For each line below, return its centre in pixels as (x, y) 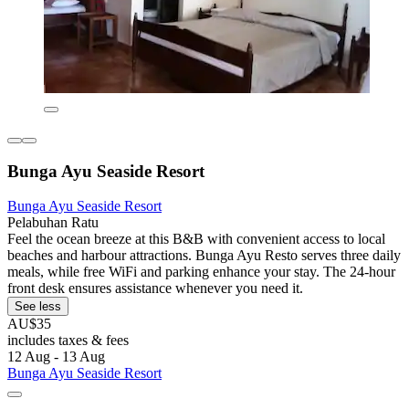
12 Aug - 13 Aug (56, 357)
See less (38, 307)
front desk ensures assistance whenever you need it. (155, 288)
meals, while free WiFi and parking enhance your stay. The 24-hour (201, 272)
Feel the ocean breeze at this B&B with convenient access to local (196, 239)
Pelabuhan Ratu (53, 223)
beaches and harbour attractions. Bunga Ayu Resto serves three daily (204, 256)
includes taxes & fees (68, 341)
